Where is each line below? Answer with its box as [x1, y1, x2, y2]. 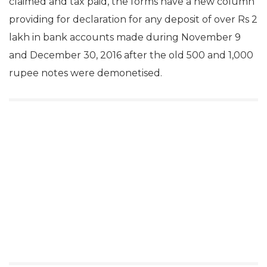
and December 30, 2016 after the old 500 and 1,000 [9, 49, 253, 61]
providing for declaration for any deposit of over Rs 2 [9, 14, 257, 25]
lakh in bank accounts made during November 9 [9, 32, 241, 43]
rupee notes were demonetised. [9, 67, 162, 79]
